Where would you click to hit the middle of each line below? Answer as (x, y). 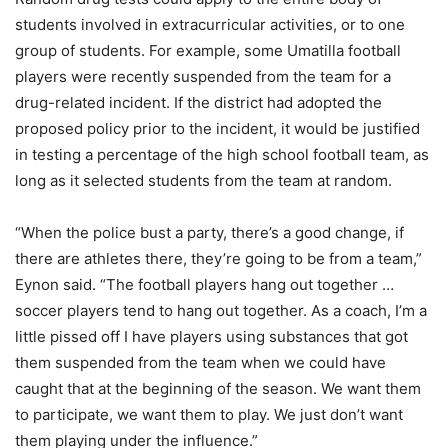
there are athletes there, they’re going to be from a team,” (218, 258)
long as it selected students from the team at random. (203, 180)
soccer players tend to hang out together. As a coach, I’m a (221, 310)
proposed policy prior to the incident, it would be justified (217, 128)
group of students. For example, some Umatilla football (208, 50)
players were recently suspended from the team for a (203, 76)
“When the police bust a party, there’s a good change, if (209, 232)
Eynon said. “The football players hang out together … (204, 284)
